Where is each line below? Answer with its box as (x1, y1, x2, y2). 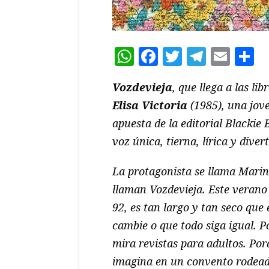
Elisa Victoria (112, 98, 187, 113)
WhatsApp (134, 43, 232, 70)
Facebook (158, 43, 246, 70)
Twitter (182, 43, 252, 70)
